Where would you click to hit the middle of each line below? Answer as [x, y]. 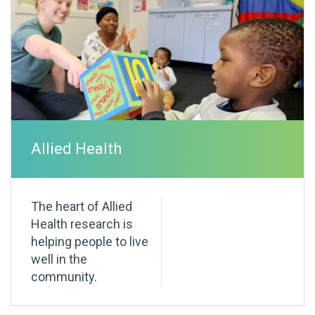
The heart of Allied [82, 207]
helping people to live [90, 242]
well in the [59, 259]
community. [64, 277]
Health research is [82, 224]
